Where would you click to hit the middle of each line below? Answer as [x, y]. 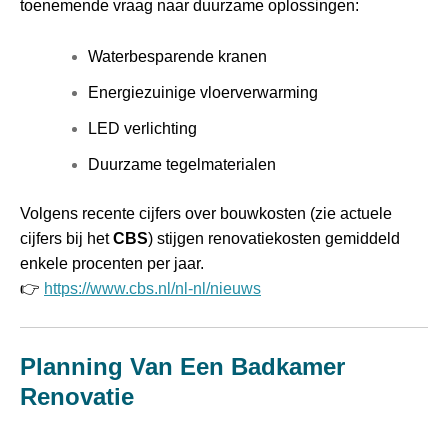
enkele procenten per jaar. [112, 264]
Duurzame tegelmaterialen [182, 165]
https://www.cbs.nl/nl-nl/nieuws [152, 289]
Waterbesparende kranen [177, 57]
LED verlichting [142, 129]
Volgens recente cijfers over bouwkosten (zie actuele [206, 214]
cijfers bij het [66, 239]
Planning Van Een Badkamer [182, 366]
